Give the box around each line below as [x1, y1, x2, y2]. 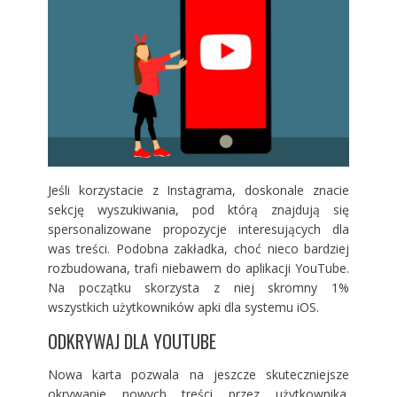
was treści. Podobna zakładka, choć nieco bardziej [47, 240, 350, 258]
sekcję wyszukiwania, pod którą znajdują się [47, 201, 350, 219]
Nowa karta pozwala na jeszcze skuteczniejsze [47, 366, 350, 384]
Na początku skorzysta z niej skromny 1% [47, 279, 350, 297]
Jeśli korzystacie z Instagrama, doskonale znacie [47, 182, 350, 199]
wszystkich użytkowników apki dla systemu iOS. [47, 299, 319, 316]
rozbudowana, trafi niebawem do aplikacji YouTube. [47, 260, 350, 277]
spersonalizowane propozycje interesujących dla [47, 221, 350, 238]
